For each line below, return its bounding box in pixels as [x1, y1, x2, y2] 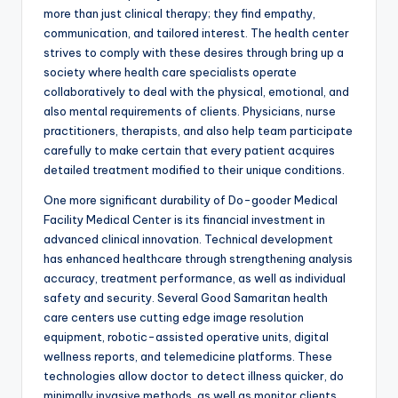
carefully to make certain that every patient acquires [44, 143, 335, 158]
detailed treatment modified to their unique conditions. [44, 163, 345, 178]
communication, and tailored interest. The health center [44, 26, 349, 41]
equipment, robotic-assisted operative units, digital [44, 330, 329, 345]
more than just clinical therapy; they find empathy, [44, 6, 315, 21]
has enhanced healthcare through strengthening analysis [44, 251, 353, 267]
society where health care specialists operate [44, 65, 297, 80]
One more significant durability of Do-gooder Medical [44, 193, 338, 208]
